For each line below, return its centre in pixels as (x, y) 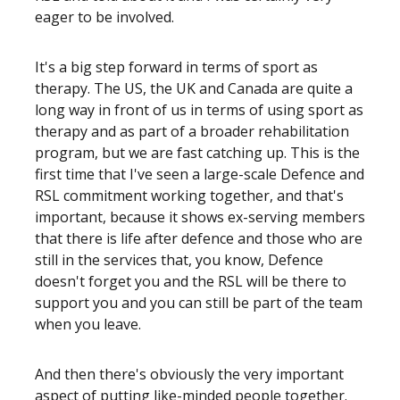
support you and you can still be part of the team (199, 303)
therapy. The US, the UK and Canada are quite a (194, 88)
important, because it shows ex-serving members (200, 217)
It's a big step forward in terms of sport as (176, 67)
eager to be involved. (104, 17)
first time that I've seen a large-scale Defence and (200, 174)
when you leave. (88, 324)
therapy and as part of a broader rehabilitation (192, 131)
